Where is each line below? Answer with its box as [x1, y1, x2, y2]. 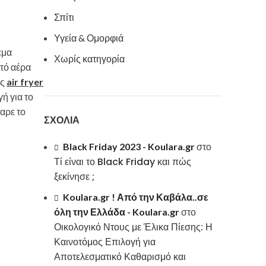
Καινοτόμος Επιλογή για [54, 235, 156, 249]
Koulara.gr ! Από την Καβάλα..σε [63, 191, 208, 202]
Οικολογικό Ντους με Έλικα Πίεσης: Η [54, 220, 213, 234]
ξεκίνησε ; [54, 170, 94, 183]
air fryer [7, 76, 43, 87]
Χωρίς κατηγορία [54, 53, 125, 64]
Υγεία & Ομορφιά [54, 32, 123, 43]
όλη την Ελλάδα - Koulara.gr [54, 206, 179, 217]
